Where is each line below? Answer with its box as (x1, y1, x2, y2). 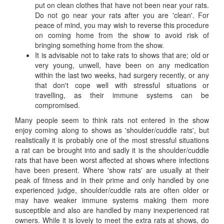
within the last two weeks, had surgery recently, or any (35, 70, 209, 80)
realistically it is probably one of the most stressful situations (15, 135, 209, 145)
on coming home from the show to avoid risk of (35, 30, 209, 40)
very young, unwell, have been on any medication (35, 60, 209, 70)
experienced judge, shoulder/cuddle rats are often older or (15, 185, 209, 195)
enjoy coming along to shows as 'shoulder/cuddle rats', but (15, 125, 209, 135)
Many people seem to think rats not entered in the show (15, 115, 209, 125)
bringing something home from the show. (35, 40, 164, 50)
